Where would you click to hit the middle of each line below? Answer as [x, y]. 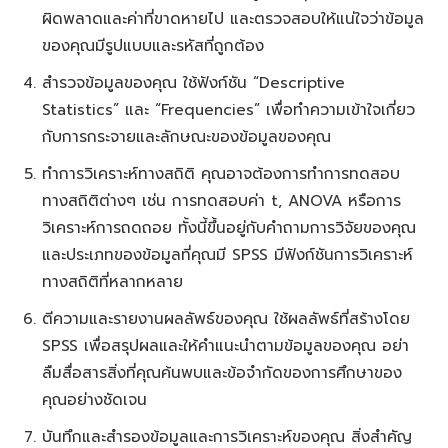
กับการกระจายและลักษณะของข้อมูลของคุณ [187, 137]
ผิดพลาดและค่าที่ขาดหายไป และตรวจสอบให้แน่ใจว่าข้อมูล [233, 19]
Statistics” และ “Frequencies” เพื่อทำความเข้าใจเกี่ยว [229, 110]
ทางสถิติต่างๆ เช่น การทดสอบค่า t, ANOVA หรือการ [222, 201]
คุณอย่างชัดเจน [95, 400]
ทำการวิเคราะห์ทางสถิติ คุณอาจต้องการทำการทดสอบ [221, 174]
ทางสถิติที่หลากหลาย [113, 282]
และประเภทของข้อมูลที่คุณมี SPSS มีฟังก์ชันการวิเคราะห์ [228, 255]
